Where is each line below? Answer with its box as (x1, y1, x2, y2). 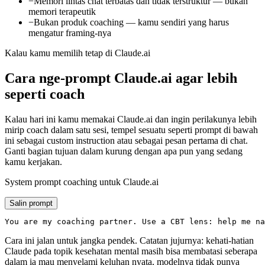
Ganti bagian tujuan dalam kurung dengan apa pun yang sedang (5, 146, 243, 157)
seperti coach (5, 86, 85, 102)
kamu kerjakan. (5, 157, 62, 167)
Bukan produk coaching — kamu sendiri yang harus (34, 17, 229, 28)
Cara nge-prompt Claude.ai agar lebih (5, 70, 237, 86)
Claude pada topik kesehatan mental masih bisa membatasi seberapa (5, 246, 257, 257)
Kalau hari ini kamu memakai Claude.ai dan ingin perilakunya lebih (5, 114, 257, 125)
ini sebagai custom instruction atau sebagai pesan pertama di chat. (5, 135, 248, 146)
